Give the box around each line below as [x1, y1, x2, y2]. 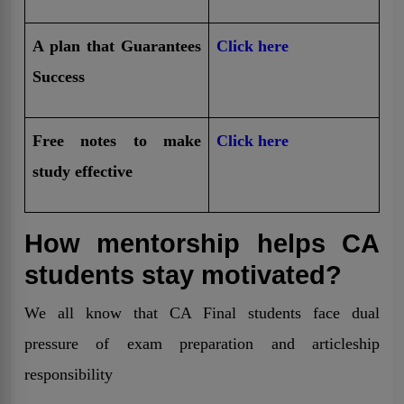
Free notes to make [32, 131, 201, 150]
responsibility [24, 364, 117, 383]
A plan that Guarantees [32, 36, 201, 55]
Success [32, 67, 85, 86]
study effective [32, 161, 133, 180]
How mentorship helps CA [24, 227, 380, 258]
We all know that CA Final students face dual [24, 303, 380, 322]
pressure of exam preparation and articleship [24, 334, 380, 353]
